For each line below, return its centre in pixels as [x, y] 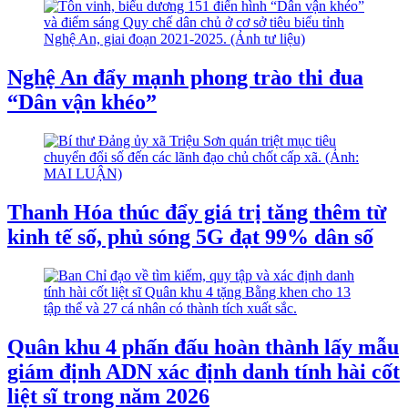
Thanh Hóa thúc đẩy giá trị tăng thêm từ [197, 212]
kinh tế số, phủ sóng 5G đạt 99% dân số [190, 236]
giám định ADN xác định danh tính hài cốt [204, 371]
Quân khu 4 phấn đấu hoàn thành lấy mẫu [203, 347]
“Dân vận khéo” [82, 102]
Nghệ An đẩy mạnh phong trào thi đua [185, 77]
